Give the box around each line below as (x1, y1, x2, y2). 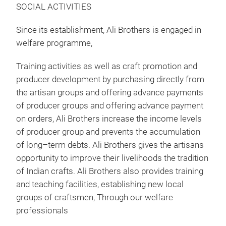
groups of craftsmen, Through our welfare (16, 192, 173, 202)
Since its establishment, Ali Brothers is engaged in (16, 25, 201, 35)
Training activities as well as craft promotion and (16, 61, 197, 71)
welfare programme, (16, 38, 92, 48)
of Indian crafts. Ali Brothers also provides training (16, 166, 203, 176)
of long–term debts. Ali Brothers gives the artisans (16, 140, 204, 150)
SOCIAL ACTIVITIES (16, 2, 91, 12)
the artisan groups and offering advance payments (16, 87, 203, 97)
